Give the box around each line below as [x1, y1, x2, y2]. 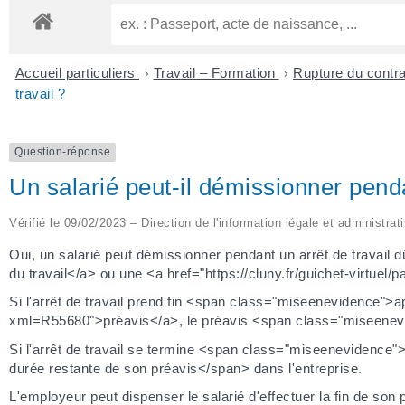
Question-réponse [14, 146, 110, 159]
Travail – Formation [153, 65, 279, 81]
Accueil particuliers [14, 65, 139, 81]
